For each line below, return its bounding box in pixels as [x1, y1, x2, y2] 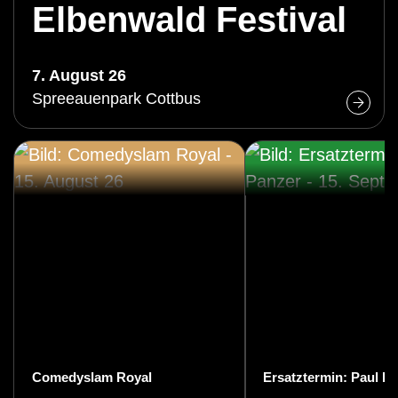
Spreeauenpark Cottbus [32, 89, 201, 107]
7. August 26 [32, 66, 126, 84]
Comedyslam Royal [32, 369, 152, 385]
